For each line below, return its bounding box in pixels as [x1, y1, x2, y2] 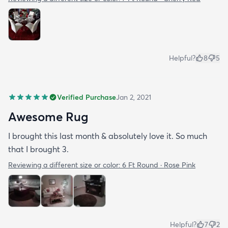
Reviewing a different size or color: [8, 160, 122, 169]
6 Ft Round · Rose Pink [122, 160, 195, 169]
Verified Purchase [57, 92, 116, 102]
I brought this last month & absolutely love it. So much [8, 130, 207, 141]
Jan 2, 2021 [116, 92, 151, 102]
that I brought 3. [8, 144, 69, 154]
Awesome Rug [8, 108, 89, 124]
